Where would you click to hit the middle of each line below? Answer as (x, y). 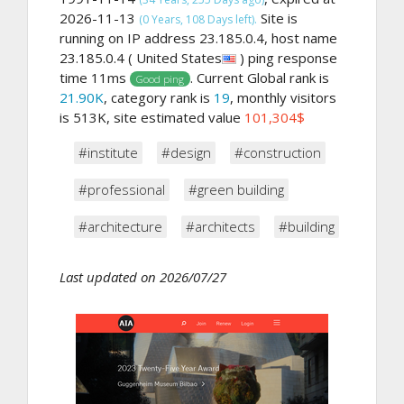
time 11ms (95, 77)
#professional (122, 189)
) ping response (287, 57)
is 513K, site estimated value (152, 117)
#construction (278, 152)
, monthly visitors (283, 97)
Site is (277, 18)
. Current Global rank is (259, 77)
